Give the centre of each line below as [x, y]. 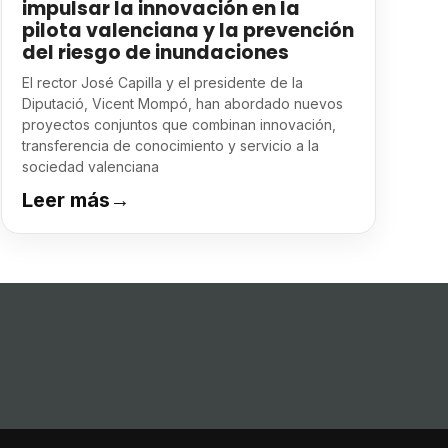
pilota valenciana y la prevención [187, 30]
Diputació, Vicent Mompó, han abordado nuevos [182, 103]
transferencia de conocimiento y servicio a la [170, 145]
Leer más [65, 200]
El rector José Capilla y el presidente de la [162, 82]
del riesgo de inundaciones [155, 52]
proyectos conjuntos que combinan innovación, [178, 124]
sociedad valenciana [90, 166]
